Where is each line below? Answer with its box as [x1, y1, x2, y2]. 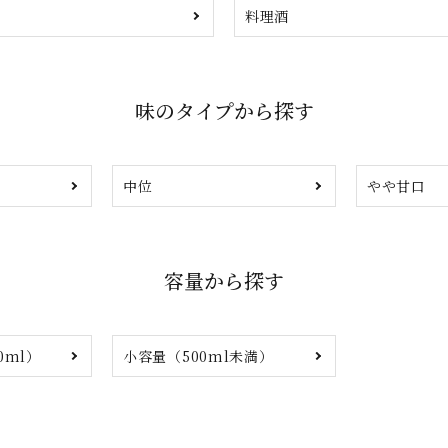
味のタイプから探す [134, 96, 314, 126]
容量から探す [164, 266, 284, 296]
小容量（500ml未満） [123, 346, 274, 367]
